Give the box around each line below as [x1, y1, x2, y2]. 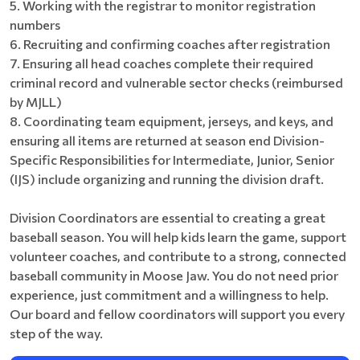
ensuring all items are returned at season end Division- [10, 133, 325, 148]
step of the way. [10, 325, 103, 341]
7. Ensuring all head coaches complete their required [10, 55, 313, 71]
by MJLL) [10, 94, 62, 109]
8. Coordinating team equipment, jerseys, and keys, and [10, 113, 333, 129]
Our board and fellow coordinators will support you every [10, 306, 345, 321]
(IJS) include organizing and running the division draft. [10, 171, 324, 186]
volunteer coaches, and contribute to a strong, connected [10, 248, 346, 264]
